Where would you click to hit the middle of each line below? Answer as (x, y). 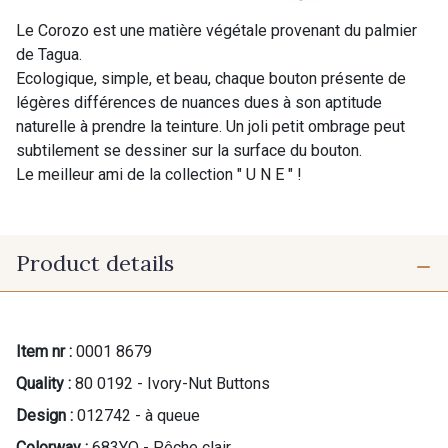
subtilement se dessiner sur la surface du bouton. (189, 150)
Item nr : (44, 352)
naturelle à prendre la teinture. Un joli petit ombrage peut (210, 126)
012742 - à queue (138, 416)
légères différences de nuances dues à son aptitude (199, 102)
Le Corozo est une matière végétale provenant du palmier (216, 30)
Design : (44, 416)
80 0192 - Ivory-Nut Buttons (172, 384)
